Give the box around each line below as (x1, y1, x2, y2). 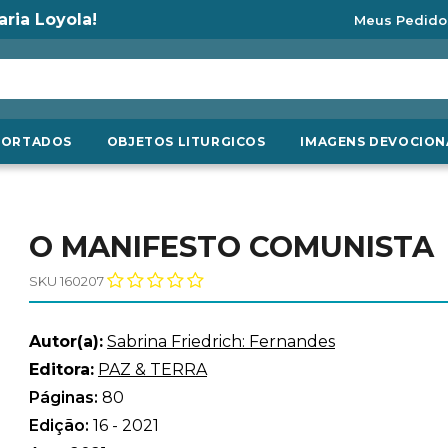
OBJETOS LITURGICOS (106, 134, 266, 149)
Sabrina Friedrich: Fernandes (107, 332, 335, 351)
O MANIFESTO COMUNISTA (29, 229, 434, 264)
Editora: (29, 360, 94, 379)
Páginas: (29, 388, 102, 407)
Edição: (29, 416, 93, 435)
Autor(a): (29, 332, 103, 351)
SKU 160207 (29, 273, 104, 289)
